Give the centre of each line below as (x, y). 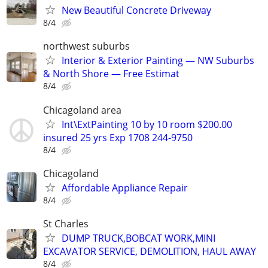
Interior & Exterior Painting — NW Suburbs (158, 61)
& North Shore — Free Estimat (111, 74)
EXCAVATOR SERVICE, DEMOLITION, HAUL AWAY (150, 251)
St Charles (66, 223)
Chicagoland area (82, 110)
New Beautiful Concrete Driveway (136, 10)
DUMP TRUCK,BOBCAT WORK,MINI (138, 238)
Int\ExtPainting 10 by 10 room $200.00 (147, 124)
